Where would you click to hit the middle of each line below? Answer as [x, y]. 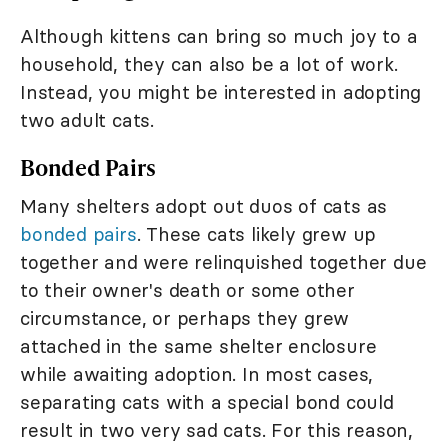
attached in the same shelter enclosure [198, 346]
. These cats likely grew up [256, 234]
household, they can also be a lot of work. [209, 64]
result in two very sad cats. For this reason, [216, 430]
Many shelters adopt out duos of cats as [204, 206]
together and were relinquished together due [223, 262]
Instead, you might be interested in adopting [221, 92]
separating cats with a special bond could [207, 402]
